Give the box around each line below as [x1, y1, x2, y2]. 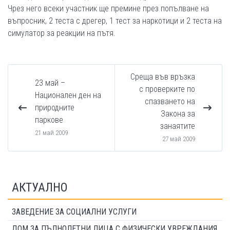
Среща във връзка [130, 72, 195, 82]
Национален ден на [35, 90, 101, 100]
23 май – [35, 78, 65, 88]
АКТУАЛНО [12, 180, 68, 195]
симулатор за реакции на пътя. [8, 28, 116, 38]
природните [35, 103, 74, 112]
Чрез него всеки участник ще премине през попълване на [8, 4, 209, 13]
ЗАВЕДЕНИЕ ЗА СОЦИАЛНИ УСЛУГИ [12, 207, 137, 217]
